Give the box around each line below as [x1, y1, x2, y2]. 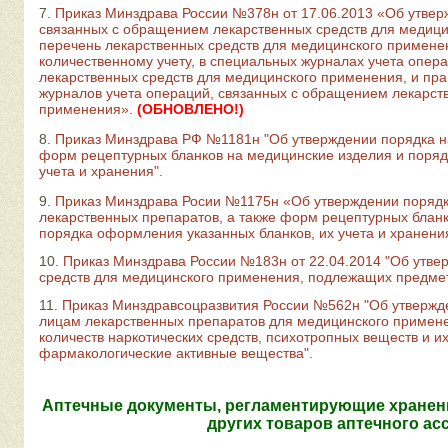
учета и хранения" [39, 163, 159, 179]
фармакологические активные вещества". [39, 345, 313, 361]
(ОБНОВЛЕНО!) [137, 101, 244, 117]
